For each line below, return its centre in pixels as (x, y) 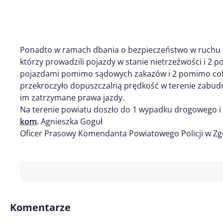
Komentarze (40, 207)
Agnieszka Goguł (71, 121)
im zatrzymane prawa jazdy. (72, 98)
